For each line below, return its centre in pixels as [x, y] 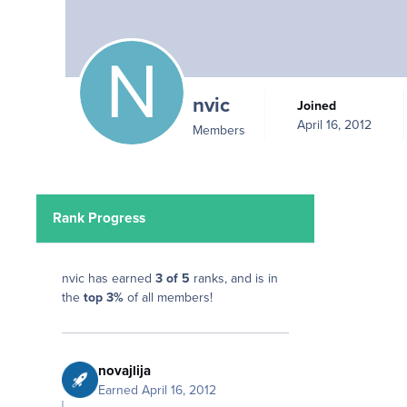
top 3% [104, 298]
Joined [319, 105]
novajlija [124, 370]
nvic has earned [109, 279]
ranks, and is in [234, 279]
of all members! [168, 298]
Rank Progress [99, 218]
